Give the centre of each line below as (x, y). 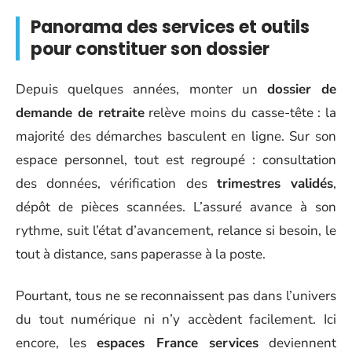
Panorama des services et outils (170, 27)
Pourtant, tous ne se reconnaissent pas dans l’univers (176, 295)
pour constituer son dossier (150, 49)
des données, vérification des (116, 184)
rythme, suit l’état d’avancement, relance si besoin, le (176, 231)
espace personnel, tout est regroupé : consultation (176, 160)
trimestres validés (275, 184)
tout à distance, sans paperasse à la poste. (141, 255)
